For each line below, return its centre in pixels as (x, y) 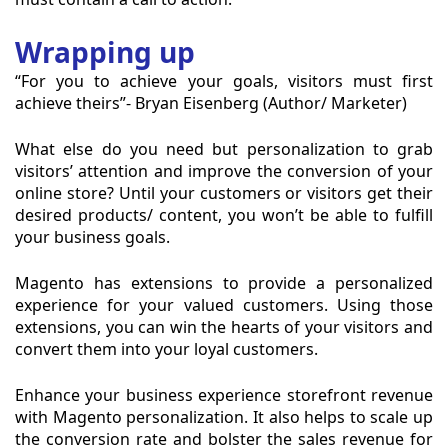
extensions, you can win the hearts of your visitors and (224, 327)
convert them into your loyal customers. (166, 349)
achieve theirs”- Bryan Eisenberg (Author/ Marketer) (211, 103)
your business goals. (92, 237)
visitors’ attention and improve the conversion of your (224, 171)
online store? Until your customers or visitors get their (224, 193)
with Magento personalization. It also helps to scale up (224, 417)
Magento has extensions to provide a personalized (224, 283)
